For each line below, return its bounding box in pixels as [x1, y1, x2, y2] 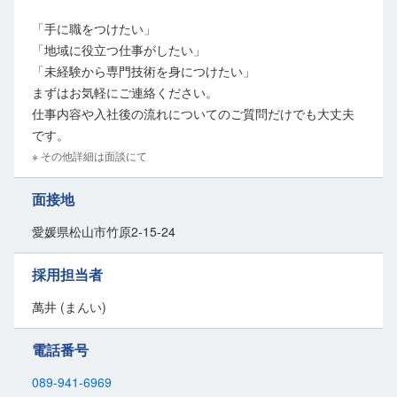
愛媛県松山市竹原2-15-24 [32, 222, 175, 241]
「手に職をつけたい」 [32, 19, 156, 38]
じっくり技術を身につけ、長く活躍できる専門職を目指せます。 [32, 3, 340, 19]
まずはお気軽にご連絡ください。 [32, 83, 218, 102]
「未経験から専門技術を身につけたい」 [32, 62, 255, 81]
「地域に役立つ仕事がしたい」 [32, 41, 206, 59]
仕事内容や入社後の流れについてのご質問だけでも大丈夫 [32, 105, 354, 123]
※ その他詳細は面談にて [32, 148, 147, 164]
